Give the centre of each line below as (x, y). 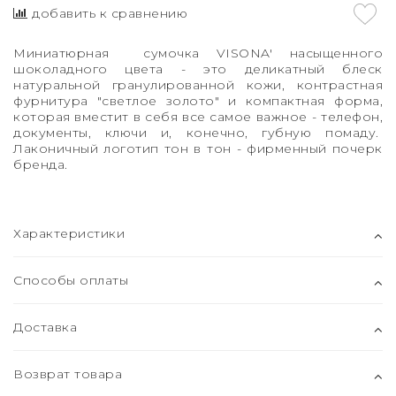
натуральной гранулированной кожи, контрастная (198, 85)
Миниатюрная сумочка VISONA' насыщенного (198, 53)
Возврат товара (68, 374)
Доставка (45, 327)
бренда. (41, 164)
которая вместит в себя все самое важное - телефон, (198, 117)
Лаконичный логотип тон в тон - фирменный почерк (198, 148)
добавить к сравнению (110, 13)
